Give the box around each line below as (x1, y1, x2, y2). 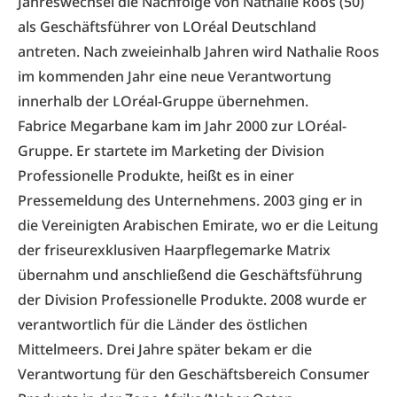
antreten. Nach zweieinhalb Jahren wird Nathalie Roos (18, 42, 379, 61)
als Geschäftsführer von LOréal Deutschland (18, 17, 316, 36)
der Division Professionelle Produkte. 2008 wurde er (18, 290, 367, 309)
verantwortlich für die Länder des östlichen (18, 315, 307, 334)
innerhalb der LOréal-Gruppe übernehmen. (18, 91, 308, 111)
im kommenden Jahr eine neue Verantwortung (18, 66, 331, 86)
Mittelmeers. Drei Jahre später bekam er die (18, 339, 312, 359)
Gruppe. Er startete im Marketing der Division (18, 141, 324, 160)
